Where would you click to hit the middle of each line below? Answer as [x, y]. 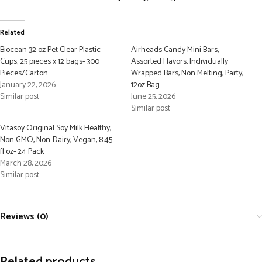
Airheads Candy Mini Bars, [175, 50]
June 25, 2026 [153, 97]
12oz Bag [145, 85]
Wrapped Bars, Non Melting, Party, [187, 74]
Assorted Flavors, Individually [180, 62]
